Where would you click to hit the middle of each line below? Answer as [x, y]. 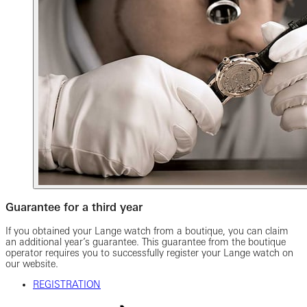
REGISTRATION [67, 284]
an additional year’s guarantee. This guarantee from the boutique [146, 242]
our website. [32, 263]
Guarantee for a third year [74, 207]
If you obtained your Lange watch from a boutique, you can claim [147, 231]
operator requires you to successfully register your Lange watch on [149, 253]
